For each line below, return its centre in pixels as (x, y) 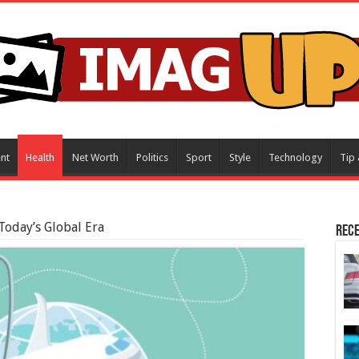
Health (40, 157)
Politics (152, 157)
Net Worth (95, 157)
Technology (295, 157)
